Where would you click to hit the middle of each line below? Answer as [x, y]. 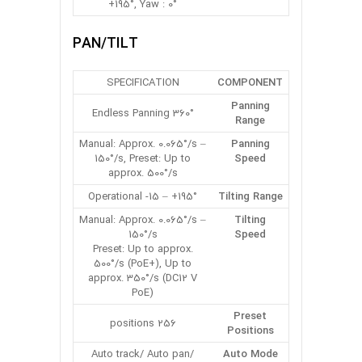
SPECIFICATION [143, 82]
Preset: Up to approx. [143, 249]
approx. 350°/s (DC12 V [143, 278]
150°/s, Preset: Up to [143, 158]
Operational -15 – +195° [143, 196]
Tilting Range [250, 196]
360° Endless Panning [183, 113]
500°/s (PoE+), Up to [143, 263]
